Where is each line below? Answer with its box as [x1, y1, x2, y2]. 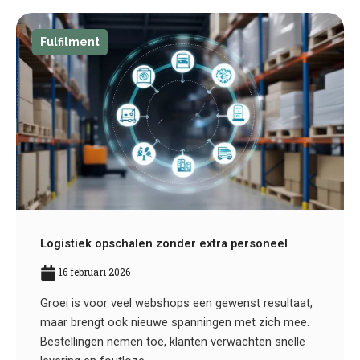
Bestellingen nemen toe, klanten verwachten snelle [40, 333, 305, 349]
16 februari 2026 [56, 264, 130, 278]
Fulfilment [40, 35, 100, 48]
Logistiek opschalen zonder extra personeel [40, 235, 288, 251]
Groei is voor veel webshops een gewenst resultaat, [40, 295, 313, 310]
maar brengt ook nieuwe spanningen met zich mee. [40, 314, 309, 329]
